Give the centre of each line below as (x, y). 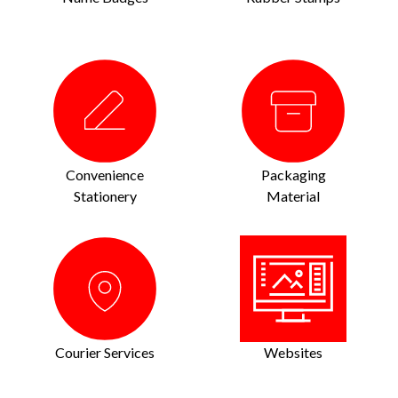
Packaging (293, 174)
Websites (293, 352)
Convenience (105, 174)
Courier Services (105, 352)
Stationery (105, 195)
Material (293, 195)
